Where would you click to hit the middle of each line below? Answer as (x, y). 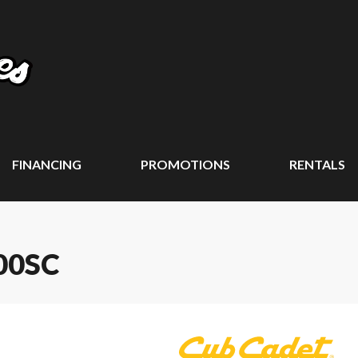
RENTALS (318, 164)
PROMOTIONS (185, 164)
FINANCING (46, 164)
